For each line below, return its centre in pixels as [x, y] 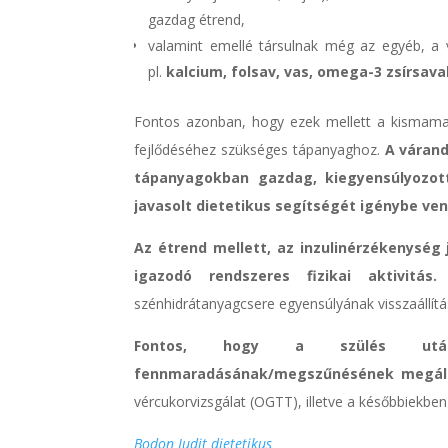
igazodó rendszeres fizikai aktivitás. [286, 275]
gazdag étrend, [197, 19]
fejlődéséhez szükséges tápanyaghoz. [259, 149]
